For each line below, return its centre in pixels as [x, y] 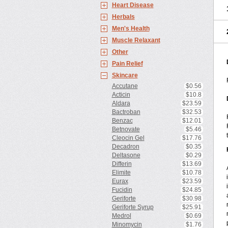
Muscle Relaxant [136, 40]
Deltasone [126, 155]
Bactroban [126, 112]
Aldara [121, 103]
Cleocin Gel [128, 138]
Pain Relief [127, 64]
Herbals [123, 17]
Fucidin [122, 190]
